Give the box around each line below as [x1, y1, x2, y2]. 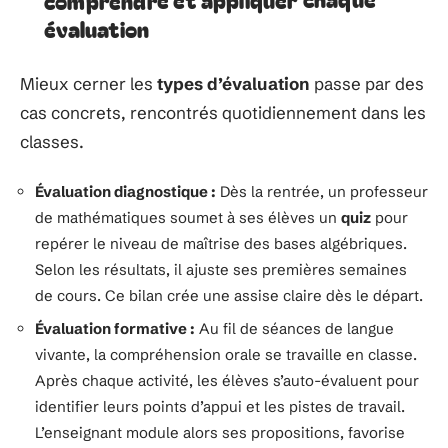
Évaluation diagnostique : [35, 181, 216, 201]
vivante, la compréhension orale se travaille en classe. [35, 345, 417, 364]
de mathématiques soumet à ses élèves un [35, 207, 341, 227]
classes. [20, 131, 84, 152]
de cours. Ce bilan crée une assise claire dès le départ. [35, 285, 423, 305]
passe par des [310, 73, 424, 94]
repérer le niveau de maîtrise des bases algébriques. [35, 233, 407, 253]
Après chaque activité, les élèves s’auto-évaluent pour [35, 371, 419, 390]
